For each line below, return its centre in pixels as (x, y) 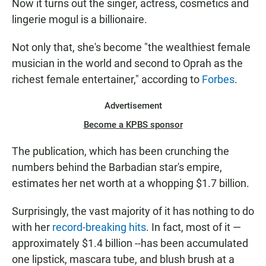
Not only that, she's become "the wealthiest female (131, 47)
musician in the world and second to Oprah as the (127, 64)
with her (32, 227)
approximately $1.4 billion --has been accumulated (130, 243)
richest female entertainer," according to (107, 80)
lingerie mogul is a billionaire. (80, 20)
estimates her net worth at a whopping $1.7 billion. (131, 183)
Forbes (218, 80)
